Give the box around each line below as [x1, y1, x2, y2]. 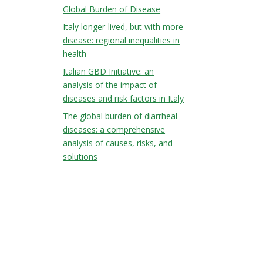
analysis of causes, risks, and [63, 137, 173, 149]
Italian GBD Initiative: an [63, 66, 154, 77]
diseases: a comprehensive [63, 124, 166, 135]
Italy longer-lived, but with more [63, 21, 184, 32]
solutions [63, 151, 98, 162]
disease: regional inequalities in [63, 35, 180, 46]
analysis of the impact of [63, 79, 157, 90]
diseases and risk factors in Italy [63, 93, 184, 104]
